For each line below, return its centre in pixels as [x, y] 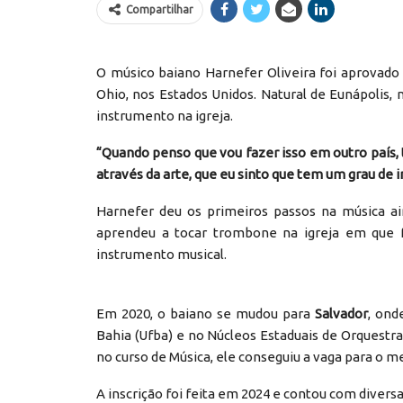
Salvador [341, 314]
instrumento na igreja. [165, 116]
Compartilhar [160, 10]
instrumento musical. [161, 255]
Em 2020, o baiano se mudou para [206, 314]
